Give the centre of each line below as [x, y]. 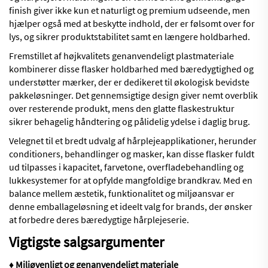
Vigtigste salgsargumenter [86, 242]
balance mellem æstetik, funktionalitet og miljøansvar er [122, 194]
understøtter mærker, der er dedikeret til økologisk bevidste [129, 82]
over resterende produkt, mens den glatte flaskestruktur [122, 109]
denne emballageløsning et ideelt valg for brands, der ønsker [131, 207]
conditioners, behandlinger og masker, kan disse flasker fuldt [132, 154]
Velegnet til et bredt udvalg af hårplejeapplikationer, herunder [133, 141]
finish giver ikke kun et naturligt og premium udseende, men [130, 10]
